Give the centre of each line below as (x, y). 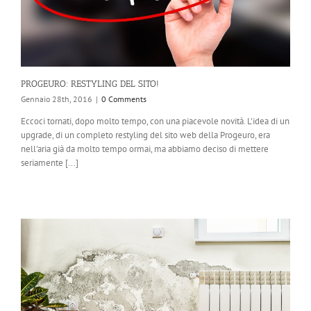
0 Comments (124, 99)
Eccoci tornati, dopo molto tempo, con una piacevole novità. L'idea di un (155, 121)
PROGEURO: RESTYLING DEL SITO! (90, 84)
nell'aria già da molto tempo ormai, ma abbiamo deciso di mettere (145, 149)
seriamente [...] (50, 163)
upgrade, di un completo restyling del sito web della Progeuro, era (145, 135)
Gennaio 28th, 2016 (57, 99)
